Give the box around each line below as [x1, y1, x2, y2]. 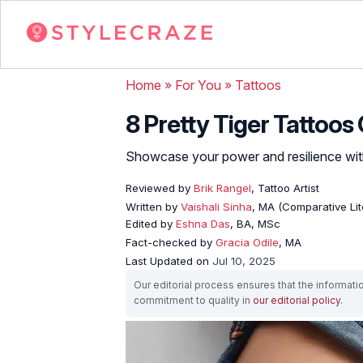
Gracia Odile [216, 235, 279, 249]
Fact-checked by [126, 235, 216, 249]
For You [175, 76, 221, 93]
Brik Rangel [190, 181, 251, 194]
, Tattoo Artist [251, 181, 319, 194]
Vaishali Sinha [181, 199, 252, 213]
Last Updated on [126, 254, 212, 267]
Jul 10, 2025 [212, 254, 275, 267]
